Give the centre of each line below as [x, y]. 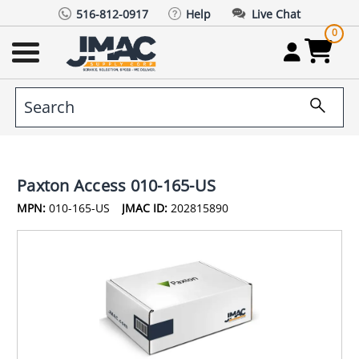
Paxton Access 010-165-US [116, 185]
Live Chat [276, 14]
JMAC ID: [144, 208]
